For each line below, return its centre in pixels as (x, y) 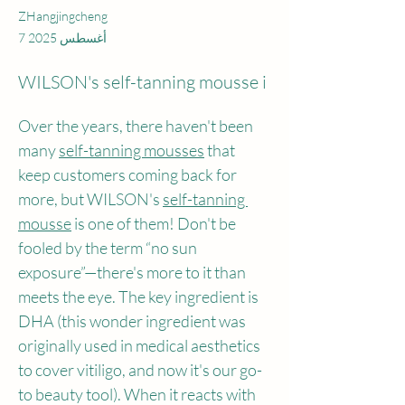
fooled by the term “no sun (109, 248)
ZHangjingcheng (63, 16)
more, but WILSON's (90, 199)
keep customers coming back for (129, 174)
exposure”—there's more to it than (133, 272)
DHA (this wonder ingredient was (133, 321)
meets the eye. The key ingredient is (140, 297)
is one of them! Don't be (155, 223)
